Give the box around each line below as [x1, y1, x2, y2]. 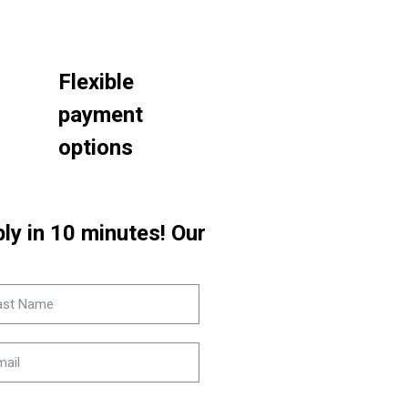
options [57, 135, 133, 160]
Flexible [57, 69, 134, 95]
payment [57, 102, 143, 127]
